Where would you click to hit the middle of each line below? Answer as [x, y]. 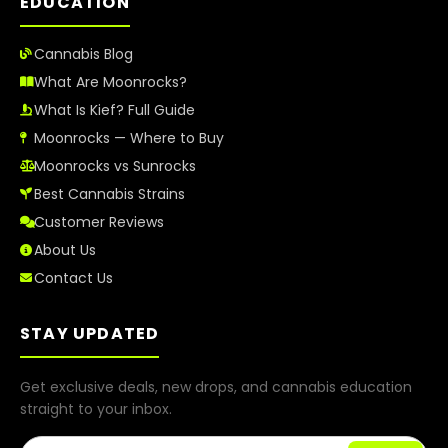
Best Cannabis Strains [109, 193]
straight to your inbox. [96, 408]
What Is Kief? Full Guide [114, 109]
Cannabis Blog [83, 53]
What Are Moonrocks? [110, 81]
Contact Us [73, 277]
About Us [65, 249]
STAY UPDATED [90, 333]
